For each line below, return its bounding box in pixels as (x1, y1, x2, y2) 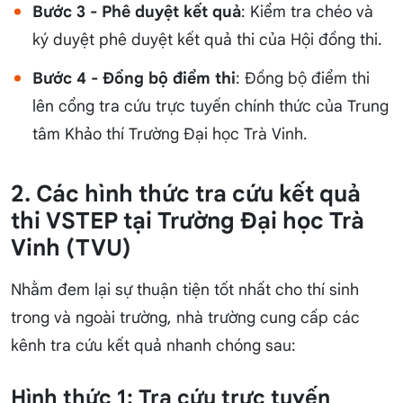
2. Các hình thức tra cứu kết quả (11, 180, 361, 209)
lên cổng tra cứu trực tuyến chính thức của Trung (32, 96, 389, 117)
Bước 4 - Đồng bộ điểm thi (32, 68, 236, 89)
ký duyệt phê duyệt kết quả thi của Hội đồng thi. (32, 30, 382, 50)
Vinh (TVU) (11, 234, 131, 263)
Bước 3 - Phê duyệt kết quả (32, 2, 241, 22)
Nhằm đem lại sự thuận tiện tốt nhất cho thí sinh (11, 280, 359, 300)
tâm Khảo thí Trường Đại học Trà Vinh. (32, 124, 308, 145)
